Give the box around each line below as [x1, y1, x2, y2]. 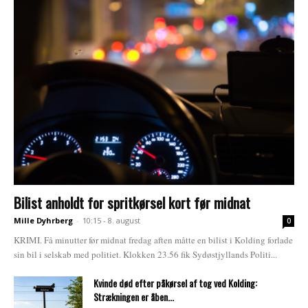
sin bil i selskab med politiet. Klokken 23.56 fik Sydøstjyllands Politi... [14, 247, 277, 261]
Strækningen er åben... [93, 289, 174, 304]
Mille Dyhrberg [14, 214, 73, 225]
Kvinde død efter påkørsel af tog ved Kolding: [93, 275, 257, 290]
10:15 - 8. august [82, 214, 140, 225]
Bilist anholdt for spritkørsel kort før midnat [14, 191, 250, 213]
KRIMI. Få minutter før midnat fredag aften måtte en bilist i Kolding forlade [14, 233, 293, 246]
